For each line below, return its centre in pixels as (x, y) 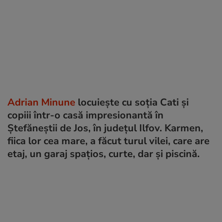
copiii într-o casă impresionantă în (85, 115)
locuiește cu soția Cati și (132, 102)
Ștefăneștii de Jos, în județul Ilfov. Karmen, (105, 128)
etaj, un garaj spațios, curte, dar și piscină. (104, 154)
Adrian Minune (41, 102)
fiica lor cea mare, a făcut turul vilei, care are (109, 141)
